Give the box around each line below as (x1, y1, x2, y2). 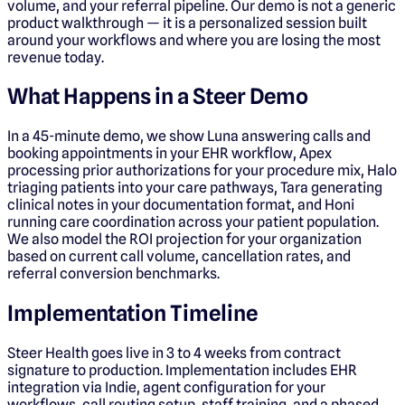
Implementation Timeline (7, 300, 258, 327)
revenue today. (7, 48, 104, 66)
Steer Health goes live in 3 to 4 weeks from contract (7, 344, 341, 363)
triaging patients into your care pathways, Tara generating (7, 179, 382, 197)
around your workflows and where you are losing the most (7, 31, 381, 49)
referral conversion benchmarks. (7, 265, 220, 283)
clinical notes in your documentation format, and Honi (7, 196, 354, 214)
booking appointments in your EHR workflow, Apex (7, 145, 332, 163)
